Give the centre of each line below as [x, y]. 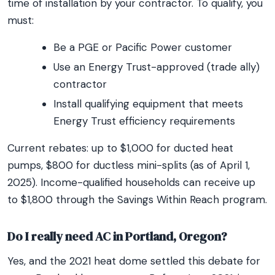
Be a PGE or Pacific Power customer [143, 47]
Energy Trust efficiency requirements [144, 121]
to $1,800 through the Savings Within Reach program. [137, 199]
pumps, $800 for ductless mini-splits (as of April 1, [129, 165]
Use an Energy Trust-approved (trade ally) [157, 67]
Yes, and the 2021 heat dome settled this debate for [134, 261]
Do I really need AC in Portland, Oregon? [117, 236]
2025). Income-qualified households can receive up [131, 182]
